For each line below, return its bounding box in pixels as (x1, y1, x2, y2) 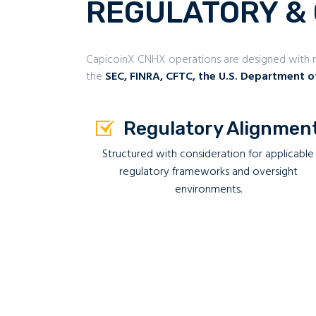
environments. (174, 180, 242, 199)
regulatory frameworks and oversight (119, 162, 298, 181)
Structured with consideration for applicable (102, 145, 315, 164)
